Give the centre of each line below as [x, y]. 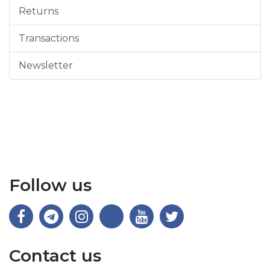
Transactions [49, 38]
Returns [39, 11]
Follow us [50, 185]
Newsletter [46, 65]
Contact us [55, 256]
